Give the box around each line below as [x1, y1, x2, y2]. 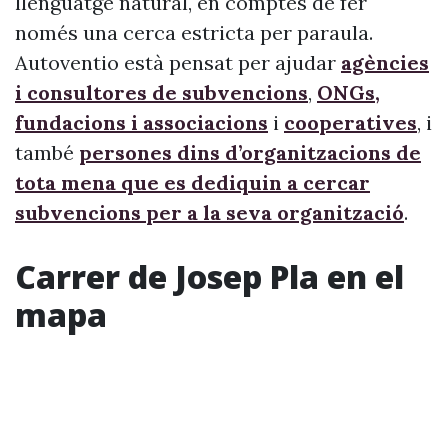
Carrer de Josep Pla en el [15, 255, 404, 298]
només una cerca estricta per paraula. [15, 20, 373, 45]
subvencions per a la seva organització [15, 200, 404, 225]
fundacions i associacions [15, 110, 268, 135]
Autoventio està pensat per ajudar [15, 50, 341, 75]
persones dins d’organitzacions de [79, 140, 421, 165]
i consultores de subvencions [15, 80, 308, 105]
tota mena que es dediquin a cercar [15, 170, 370, 195]
